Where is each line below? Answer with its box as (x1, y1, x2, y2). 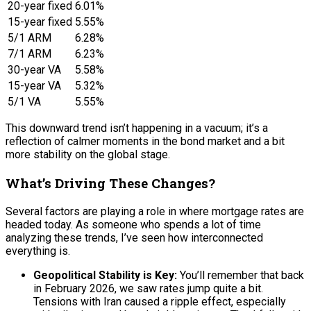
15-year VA (8, 79, 61, 93)
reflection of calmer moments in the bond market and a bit (6, 135, 285, 149)
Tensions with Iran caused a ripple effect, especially (33, 294, 286, 308)
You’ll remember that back (177, 268, 304, 282)
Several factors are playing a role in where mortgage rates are (6, 204, 304, 218)
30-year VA (8, 63, 61, 77)
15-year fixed (8, 15, 72, 29)
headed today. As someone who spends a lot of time (6, 217, 261, 231)
